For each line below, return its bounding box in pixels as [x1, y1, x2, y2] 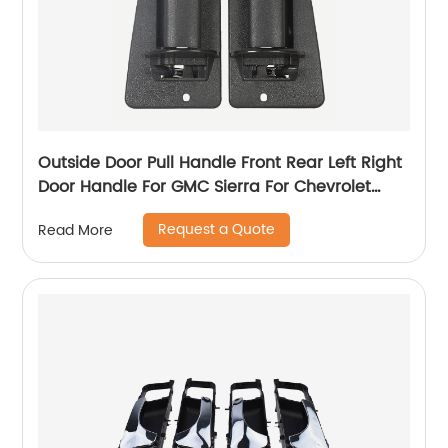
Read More [38, 218, 114, 242]
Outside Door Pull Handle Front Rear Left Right [38, 150, 403, 177]
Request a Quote [158, 218, 276, 242]
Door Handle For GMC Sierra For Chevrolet [38, 174, 372, 201]
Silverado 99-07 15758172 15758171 [38, 198, 306, 225]
